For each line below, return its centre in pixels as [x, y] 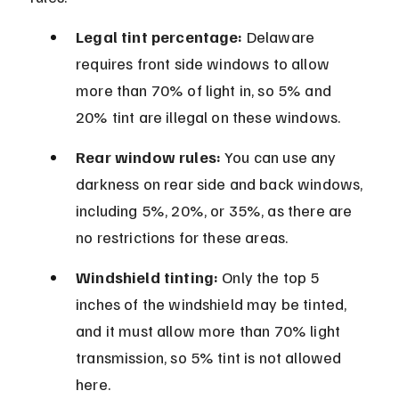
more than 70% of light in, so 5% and [206, 90]
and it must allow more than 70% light [210, 331]
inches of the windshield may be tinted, [213, 304]
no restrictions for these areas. [182, 237]
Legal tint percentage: [159, 37]
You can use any [281, 157]
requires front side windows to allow [205, 64]
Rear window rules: [149, 157]
